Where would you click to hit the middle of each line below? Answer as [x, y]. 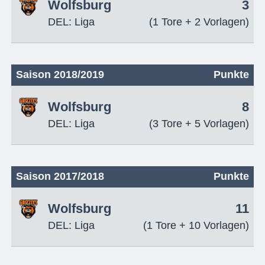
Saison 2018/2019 [60, 74]
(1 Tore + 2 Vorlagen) [199, 22]
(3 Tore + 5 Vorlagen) [199, 123]
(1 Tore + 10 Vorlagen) [196, 225]
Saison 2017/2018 [60, 176]
